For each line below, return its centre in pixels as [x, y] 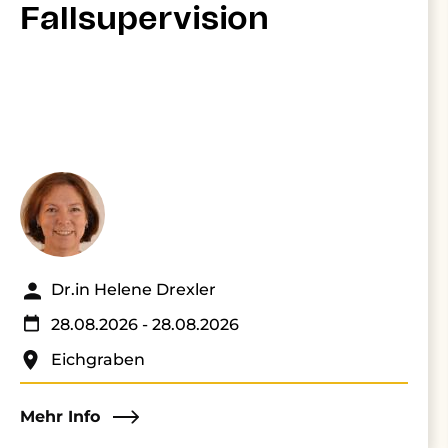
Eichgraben [98, 359]
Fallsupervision [144, 19]
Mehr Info [60, 416]
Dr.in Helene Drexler [133, 289]
